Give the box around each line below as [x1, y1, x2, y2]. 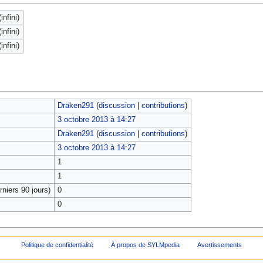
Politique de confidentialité [21, 241, 94, 249]
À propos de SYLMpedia [111, 241, 180, 249]
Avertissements [197, 241, 242, 249]
